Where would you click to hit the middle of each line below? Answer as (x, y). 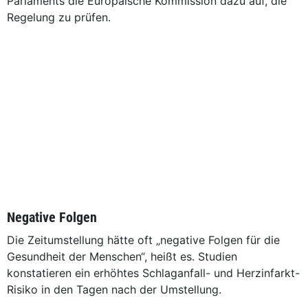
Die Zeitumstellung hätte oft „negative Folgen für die (143, 240)
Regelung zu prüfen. (59, 17)
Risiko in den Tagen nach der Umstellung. (114, 289)
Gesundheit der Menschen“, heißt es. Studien (122, 256)
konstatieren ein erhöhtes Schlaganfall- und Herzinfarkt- (153, 273)
